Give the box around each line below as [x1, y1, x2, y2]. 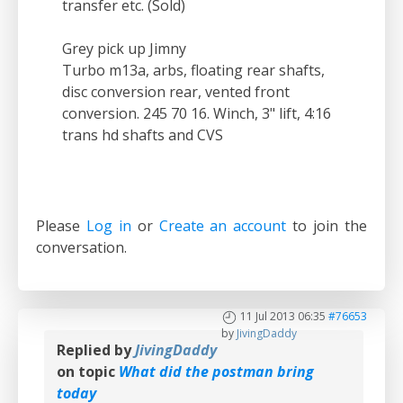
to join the [286, 216, 368, 237]
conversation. [36, 237, 127, 258]
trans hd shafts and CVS [62, 125, 223, 146]
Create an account [158, 216, 287, 237]
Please [36, 216, 86, 237]
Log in [85, 216, 131, 237]
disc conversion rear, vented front [62, 82, 290, 103]
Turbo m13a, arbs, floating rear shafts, [62, 60, 325, 81]
